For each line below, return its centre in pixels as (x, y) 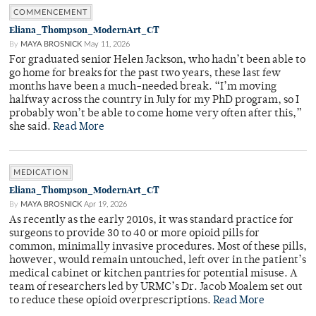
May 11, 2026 (107, 44)
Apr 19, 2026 (105, 205)
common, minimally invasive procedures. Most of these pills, (158, 248)
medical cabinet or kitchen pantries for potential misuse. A (153, 274)
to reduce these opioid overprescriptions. (111, 301)
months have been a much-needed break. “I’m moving (143, 87)
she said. (31, 128)
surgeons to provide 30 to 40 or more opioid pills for (134, 234)
